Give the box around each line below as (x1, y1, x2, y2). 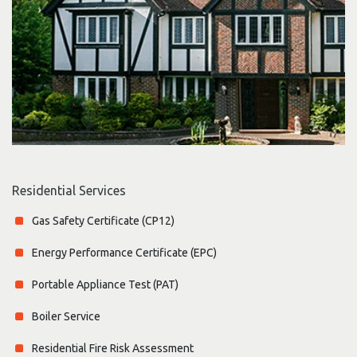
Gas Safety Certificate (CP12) (32, 214, 175, 227)
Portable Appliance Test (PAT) (32, 277, 178, 291)
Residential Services (12, 182, 126, 198)
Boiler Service (32, 309, 100, 323)
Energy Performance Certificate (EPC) (32, 245, 217, 259)
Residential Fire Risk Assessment (32, 341, 194, 355)
